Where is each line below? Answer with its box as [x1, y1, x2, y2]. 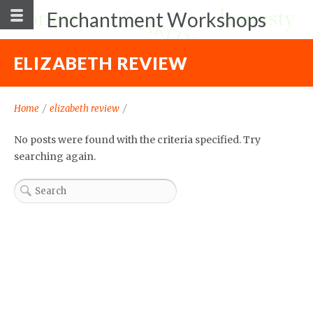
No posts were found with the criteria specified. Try [14, 133, 261, 146]
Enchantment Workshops [47, 8, 266, 31]
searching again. [14, 150, 96, 163]
